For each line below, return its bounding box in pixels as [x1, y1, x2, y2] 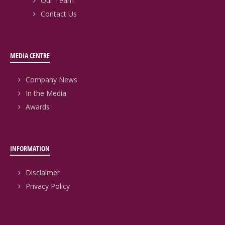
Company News [26, 75, 77, 85]
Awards [26, 102, 50, 112]
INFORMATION [10, 144, 50, 154]
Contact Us [41, 9, 77, 19]
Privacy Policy [26, 181, 70, 191]
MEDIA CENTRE [10, 51, 50, 61]
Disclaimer [26, 168, 60, 178]
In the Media [26, 88, 66, 98]
